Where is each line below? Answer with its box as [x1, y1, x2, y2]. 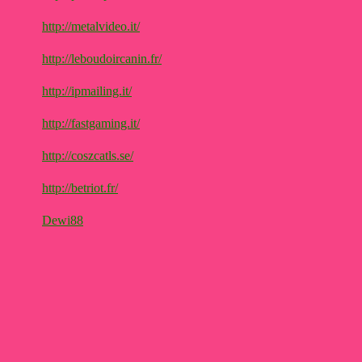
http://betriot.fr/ [42, 181, 118, 196]
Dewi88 [42, 213, 83, 228]
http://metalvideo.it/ [42, 19, 140, 34]
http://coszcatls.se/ [42, 149, 133, 163]
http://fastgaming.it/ [42, 116, 140, 131]
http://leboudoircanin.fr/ [42, 52, 162, 66]
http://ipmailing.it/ [42, 84, 132, 99]
